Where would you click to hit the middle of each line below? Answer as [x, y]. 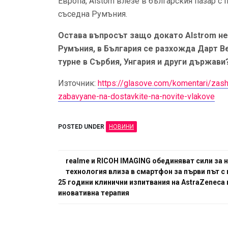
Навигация [84, 162]
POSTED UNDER [82, 127]
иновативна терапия [94, 193]
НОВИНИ [121, 127]
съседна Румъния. [93, 14]
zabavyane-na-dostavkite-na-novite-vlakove [136, 96]
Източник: [78, 83]
